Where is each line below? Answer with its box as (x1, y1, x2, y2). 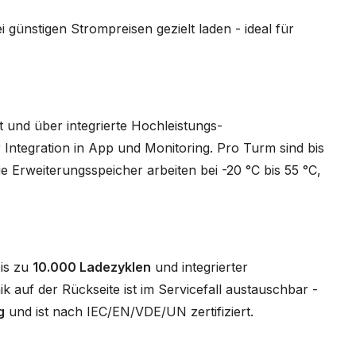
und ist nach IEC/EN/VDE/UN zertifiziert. (5, 303, 253, 319)
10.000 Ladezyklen (33, 258, 151, 275)
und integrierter (151, 258, 248, 275)
